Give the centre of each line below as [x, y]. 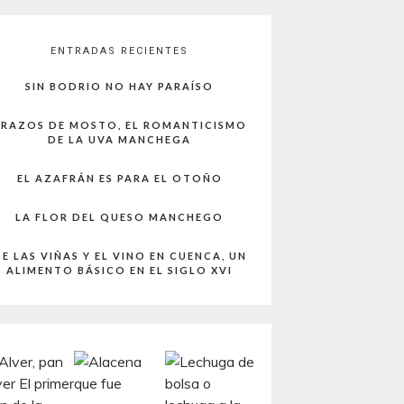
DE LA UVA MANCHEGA [119, 139]
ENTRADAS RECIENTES [119, 51]
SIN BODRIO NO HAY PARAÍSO [119, 86]
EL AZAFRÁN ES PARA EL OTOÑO [119, 178]
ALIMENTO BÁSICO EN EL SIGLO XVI [119, 270]
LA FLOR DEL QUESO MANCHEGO [119, 217]
